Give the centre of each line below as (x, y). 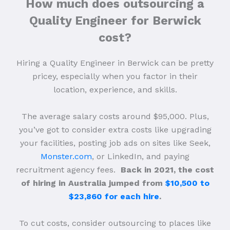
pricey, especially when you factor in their (115, 76)
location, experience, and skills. (115, 90)
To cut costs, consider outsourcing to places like (115, 223)
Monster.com (66, 157)
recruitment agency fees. (68, 170)
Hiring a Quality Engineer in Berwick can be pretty (115, 63)
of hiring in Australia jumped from (93, 183)
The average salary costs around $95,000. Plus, (115, 117)
